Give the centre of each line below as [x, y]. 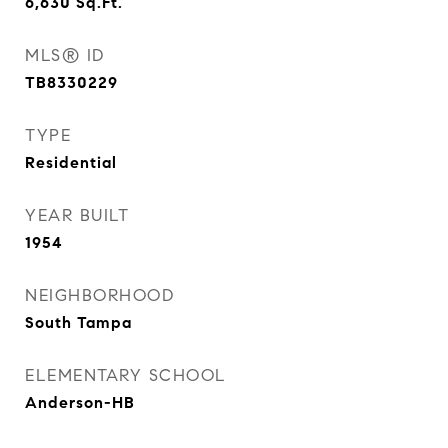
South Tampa [78, 322]
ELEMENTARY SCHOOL [126, 375]
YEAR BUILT [77, 215]
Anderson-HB [80, 402]
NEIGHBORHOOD [99, 295]
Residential [71, 162]
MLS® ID [65, 55]
